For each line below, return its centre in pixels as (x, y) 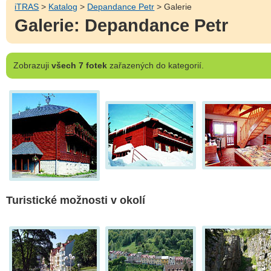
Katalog (63, 6)
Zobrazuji (31, 65)
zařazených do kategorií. (155, 65)
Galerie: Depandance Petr (122, 26)
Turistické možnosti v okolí (76, 201)
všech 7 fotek (79, 65)
